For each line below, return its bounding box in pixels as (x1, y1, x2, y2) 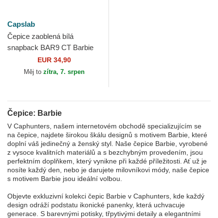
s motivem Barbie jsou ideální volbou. (7, 175, 122, 182)
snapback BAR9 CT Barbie (7, 43, 93, 52)
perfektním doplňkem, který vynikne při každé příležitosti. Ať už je (7, 157, 207, 165)
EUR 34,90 (37, 56, 71, 64)
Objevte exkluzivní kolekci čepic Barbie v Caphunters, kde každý (7, 192, 204, 200)
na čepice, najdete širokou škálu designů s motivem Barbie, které (7, 131, 207, 139)
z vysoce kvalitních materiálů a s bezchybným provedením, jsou (7, 148, 203, 156)
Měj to (24, 68, 43, 75)
